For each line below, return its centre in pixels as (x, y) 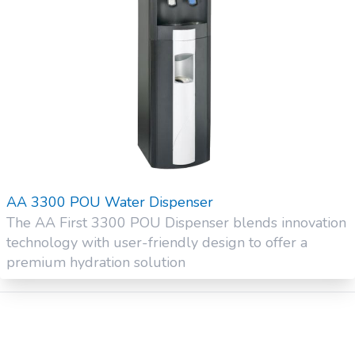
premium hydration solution (96, 263)
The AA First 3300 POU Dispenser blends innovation (176, 223)
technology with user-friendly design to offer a (157, 243)
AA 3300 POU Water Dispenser (110, 202)
